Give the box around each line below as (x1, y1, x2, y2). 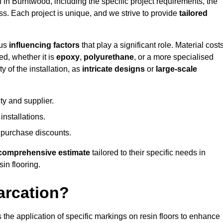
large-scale (156, 65, 197, 74)
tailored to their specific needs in (90, 148, 206, 157)
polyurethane (84, 53, 134, 62)
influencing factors (9, 41, 80, 50)
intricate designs (82, 65, 145, 74)
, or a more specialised (134, 53, 214, 62)
